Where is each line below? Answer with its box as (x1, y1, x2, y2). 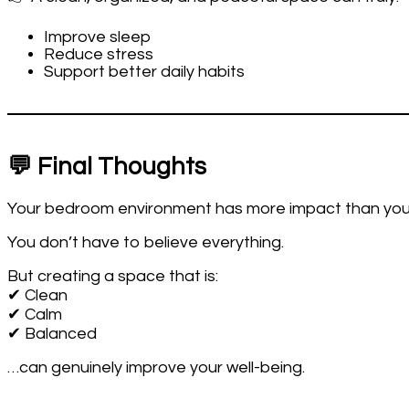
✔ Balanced (7, 325, 97, 343)
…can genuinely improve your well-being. (7, 359, 305, 377)
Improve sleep (44, 27, 151, 46)
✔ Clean (7, 287, 68, 305)
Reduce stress (44, 45, 153, 63)
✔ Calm (7, 306, 62, 324)
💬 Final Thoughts (7, 153, 206, 180)
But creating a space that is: (7, 267, 218, 286)
